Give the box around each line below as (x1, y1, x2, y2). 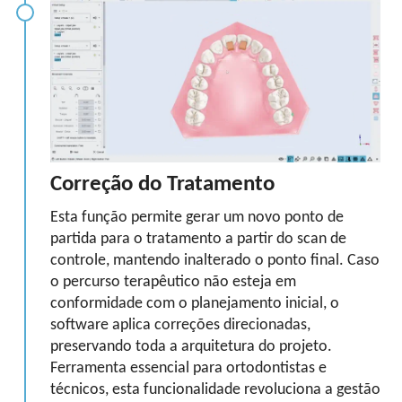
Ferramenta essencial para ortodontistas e (50, 361, 327, 376)
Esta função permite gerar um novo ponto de (50, 210, 344, 225)
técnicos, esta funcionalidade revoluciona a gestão (50, 382, 380, 398)
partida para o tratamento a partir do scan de (50, 232, 346, 247)
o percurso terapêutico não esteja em (50, 275, 296, 290)
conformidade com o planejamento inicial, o (50, 296, 339, 311)
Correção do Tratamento (50, 174, 275, 196)
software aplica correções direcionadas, (50, 318, 310, 333)
